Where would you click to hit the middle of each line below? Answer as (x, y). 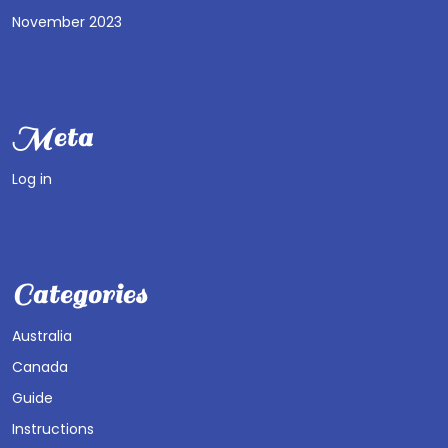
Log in (32, 178)
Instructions (53, 428)
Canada (40, 366)
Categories (79, 294)
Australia (42, 335)
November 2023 (67, 21)
